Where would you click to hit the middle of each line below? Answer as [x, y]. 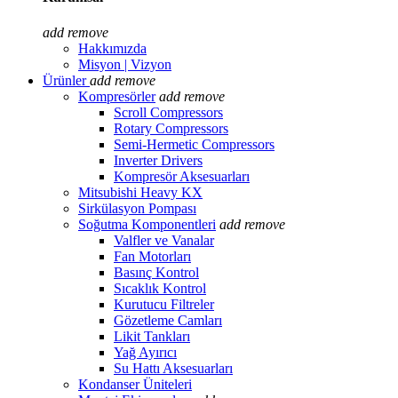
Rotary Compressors [171, 128]
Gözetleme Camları [168, 320]
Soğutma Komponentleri [147, 224]
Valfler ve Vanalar [164, 240]
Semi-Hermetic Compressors [194, 144]
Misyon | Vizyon [125, 64]
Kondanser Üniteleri [135, 384]
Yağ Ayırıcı [145, 352]
